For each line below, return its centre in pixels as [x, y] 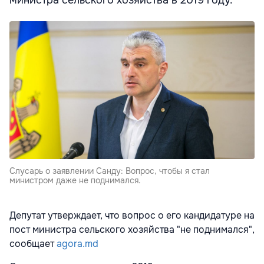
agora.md [77, 244]
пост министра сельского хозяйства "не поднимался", [132, 230]
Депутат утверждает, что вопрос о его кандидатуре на [132, 216]
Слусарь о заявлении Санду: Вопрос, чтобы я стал [110, 171]
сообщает [33, 244]
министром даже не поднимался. [75, 181]
